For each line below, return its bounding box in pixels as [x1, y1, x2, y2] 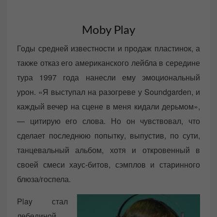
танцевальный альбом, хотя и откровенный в [17, 144, 200, 155]
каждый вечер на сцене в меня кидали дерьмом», [17, 100, 200, 112]
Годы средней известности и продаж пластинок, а [17, 42, 200, 54]
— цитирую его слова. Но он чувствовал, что [17, 115, 200, 126]
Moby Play [82, 24, 135, 36]
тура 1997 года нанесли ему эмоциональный [17, 71, 200, 83]
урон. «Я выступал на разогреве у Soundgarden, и [17, 86, 200, 97]
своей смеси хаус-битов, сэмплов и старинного [17, 158, 200, 170]
